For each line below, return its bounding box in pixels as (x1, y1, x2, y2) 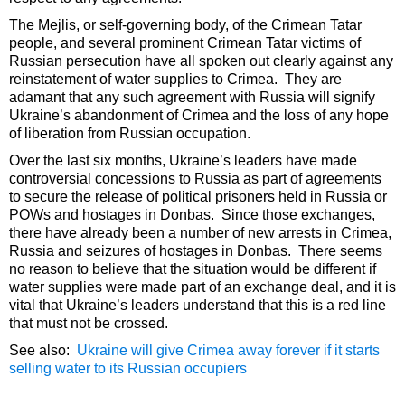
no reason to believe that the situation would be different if (9, 261, 376, 278)
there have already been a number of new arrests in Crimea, (9, 225, 391, 241)
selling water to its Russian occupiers (9, 361, 247, 377)
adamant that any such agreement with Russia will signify (9, 89, 375, 106)
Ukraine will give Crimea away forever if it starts (77, 343, 380, 359)
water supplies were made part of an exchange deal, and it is (9, 279, 396, 296)
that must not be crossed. (9, 316, 168, 332)
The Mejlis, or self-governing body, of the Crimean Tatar (9, 17, 362, 33)
